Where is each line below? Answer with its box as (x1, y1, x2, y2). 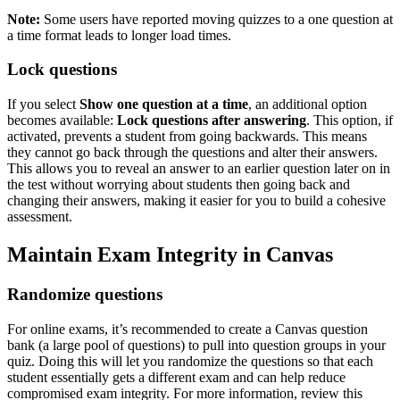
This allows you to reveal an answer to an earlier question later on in (7, 161, 390, 177)
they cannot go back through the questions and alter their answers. (7, 145, 378, 161)
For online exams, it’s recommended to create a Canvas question (7, 321, 368, 337)
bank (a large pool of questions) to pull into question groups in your (7, 337, 386, 353)
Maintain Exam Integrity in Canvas (7, 243, 333, 267)
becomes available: (7, 112, 117, 129)
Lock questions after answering (117, 112, 306, 129)
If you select (7, 96, 79, 112)
